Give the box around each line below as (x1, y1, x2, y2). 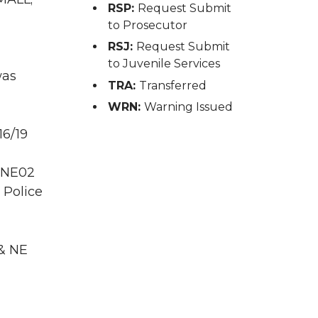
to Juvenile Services (107, 57, 220, 71)
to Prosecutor (107, 18, 187, 32)
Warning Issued (143, 100, 233, 114)
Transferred (138, 78, 207, 92)
